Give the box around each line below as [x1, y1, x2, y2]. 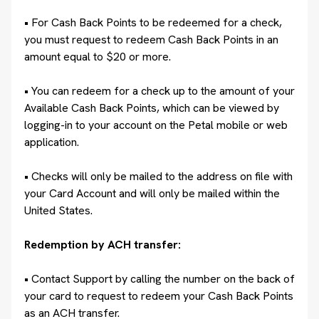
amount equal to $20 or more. [24, 49, 171, 64]
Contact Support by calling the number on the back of [31, 271, 295, 286]
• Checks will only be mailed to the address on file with [24, 169, 293, 184]
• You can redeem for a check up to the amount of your [24, 83, 295, 98]
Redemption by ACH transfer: [24, 237, 181, 252]
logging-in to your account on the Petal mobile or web [24, 117, 288, 132]
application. [24, 135, 79, 150]
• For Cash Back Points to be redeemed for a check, [24, 15, 282, 30]
